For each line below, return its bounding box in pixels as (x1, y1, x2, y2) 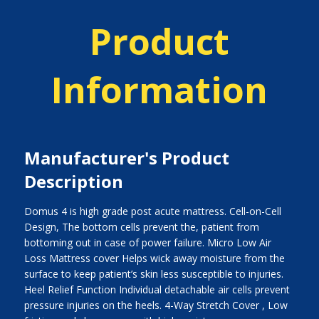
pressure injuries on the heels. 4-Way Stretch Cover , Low (23, 298, 288, 312)
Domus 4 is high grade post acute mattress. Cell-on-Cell (23, 204, 281, 218)
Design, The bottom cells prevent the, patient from (23, 219, 259, 234)
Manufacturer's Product (23, 145, 229, 169)
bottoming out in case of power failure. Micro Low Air (23, 235, 271, 249)
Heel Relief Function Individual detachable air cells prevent (23, 282, 290, 296)
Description (23, 169, 123, 193)
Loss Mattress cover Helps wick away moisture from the (23, 251, 285, 265)
